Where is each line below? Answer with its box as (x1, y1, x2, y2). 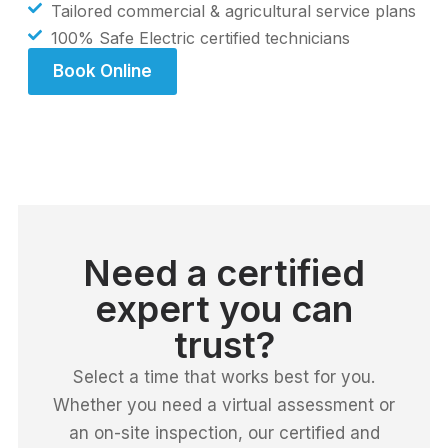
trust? (173, 323, 275, 367)
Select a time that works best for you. (73, 367, 375, 387)
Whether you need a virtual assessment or (53, 395, 395, 415)
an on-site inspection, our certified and (68, 423, 380, 443)
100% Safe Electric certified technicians (50, 28, 350, 48)
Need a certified (83, 251, 365, 295)
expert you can (95, 287, 353, 331)
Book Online (53, 61, 152, 81)
